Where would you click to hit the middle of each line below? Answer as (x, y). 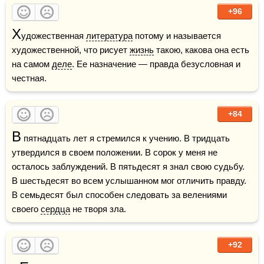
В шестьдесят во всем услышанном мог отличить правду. (129, 181)
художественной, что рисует (71, 50)
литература (109, 36)
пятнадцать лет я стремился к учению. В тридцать (126, 138)
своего (26, 209)
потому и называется (177, 36)
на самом (32, 64)
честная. (29, 78)
